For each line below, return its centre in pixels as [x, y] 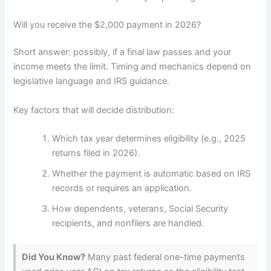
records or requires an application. [122, 188]
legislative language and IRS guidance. [92, 81]
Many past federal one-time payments [165, 257]
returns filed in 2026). [96, 153]
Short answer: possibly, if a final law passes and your [122, 52]
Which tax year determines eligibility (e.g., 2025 [149, 139]
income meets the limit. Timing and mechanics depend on [132, 67]
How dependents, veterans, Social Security [140, 209]
